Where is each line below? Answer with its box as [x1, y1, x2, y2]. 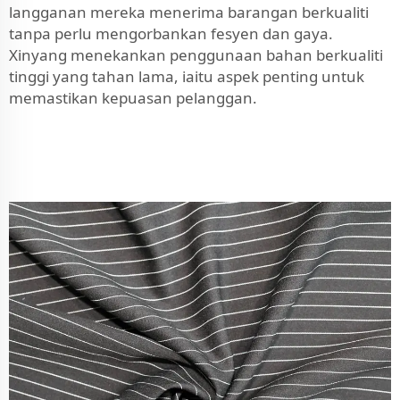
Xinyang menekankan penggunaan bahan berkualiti [9, 44, 383, 65]
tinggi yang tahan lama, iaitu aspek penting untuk [9, 65, 364, 87]
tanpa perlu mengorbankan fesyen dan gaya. [9, 22, 333, 44]
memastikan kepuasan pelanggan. [9, 87, 257, 108]
